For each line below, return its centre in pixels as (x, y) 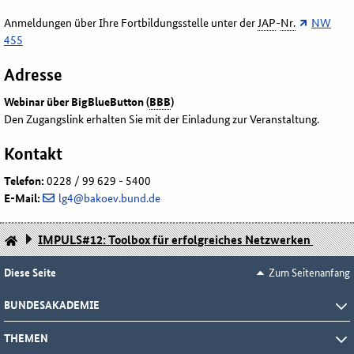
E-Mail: (23, 198)
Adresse (33, 75)
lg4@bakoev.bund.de (109, 198)
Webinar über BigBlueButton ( (77, 102)
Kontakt (33, 154)
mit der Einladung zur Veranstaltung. (232, 119)
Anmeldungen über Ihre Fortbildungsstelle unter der (131, 23)
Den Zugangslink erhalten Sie (73, 119)
